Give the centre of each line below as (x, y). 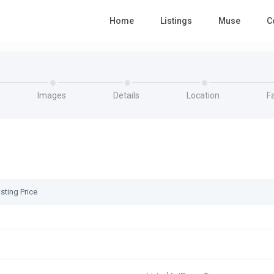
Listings (176, 21)
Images (51, 95)
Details (126, 95)
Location (203, 95)
